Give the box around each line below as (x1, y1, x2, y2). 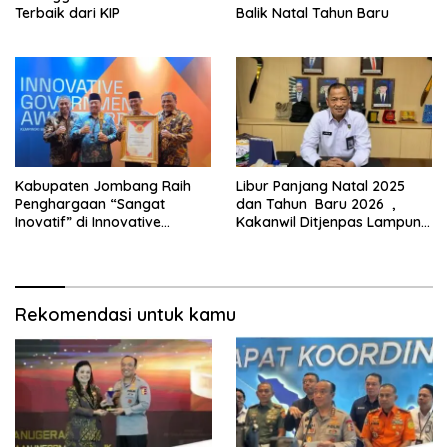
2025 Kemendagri (15, 249, 134, 268)
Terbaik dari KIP (15, 3, 120, 22)
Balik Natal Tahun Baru (236, 3, 389, 22)
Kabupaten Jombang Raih (15, 177, 191, 196)
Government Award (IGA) (15, 231, 182, 250)
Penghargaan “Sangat (15, 195, 165, 214)
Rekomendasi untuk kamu (15, 303, 236, 327)
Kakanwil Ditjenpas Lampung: (236, 213, 433, 232)
